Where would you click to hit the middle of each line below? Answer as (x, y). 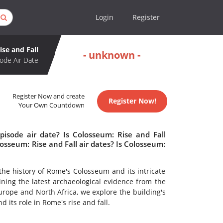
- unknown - (112, 55)
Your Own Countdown (52, 106)
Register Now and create (49, 97)
